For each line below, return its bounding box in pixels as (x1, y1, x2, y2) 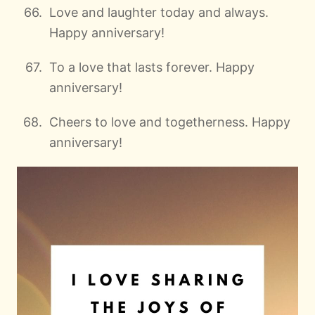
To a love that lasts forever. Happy (49, 59, 255, 75)
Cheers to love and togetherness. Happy (49, 114, 290, 129)
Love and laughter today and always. (49, 4, 269, 20)
